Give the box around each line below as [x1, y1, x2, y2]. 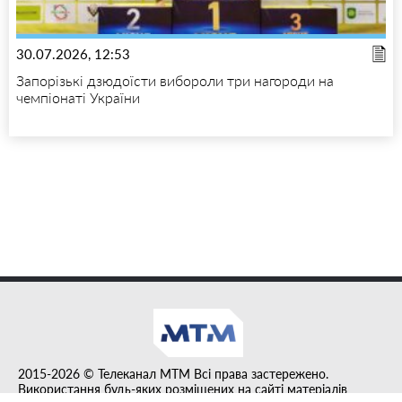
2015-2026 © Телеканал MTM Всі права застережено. [18, 366, 328, 382]
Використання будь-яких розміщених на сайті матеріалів [18, 381, 347, 398]
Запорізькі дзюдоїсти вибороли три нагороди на [16, 72, 334, 90]
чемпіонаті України [16, 89, 140, 107]
